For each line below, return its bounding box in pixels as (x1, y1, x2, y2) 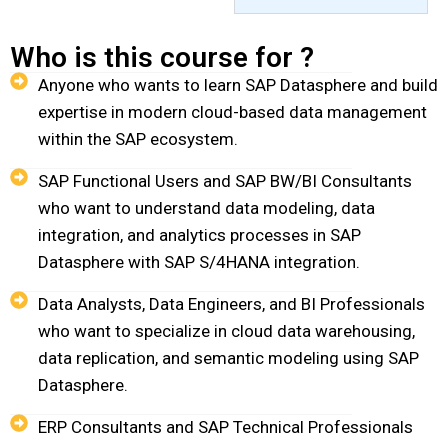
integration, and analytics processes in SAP (37, 225, 361, 246)
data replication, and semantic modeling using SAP (37, 348, 419, 369)
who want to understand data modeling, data (37, 198, 375, 219)
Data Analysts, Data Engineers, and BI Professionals (37, 294, 425, 315)
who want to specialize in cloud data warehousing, (37, 321, 415, 342)
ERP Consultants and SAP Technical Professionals (37, 417, 413, 438)
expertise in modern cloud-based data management (37, 102, 427, 123)
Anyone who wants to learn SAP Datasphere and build (37, 75, 438, 96)
